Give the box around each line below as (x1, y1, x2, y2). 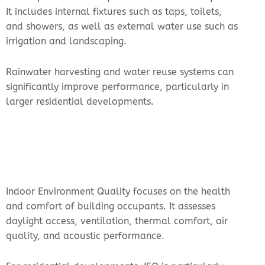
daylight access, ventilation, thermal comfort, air (6, 215, 228, 227)
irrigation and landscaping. (6, 35, 127, 47)
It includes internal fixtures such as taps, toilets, (6, 6, 222, 18)
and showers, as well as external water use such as (6, 21, 238, 33)
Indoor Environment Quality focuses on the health (6, 186, 230, 198)
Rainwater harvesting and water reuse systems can (6, 66, 234, 78)
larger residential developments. (6, 96, 154, 108)
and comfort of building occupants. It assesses (6, 201, 215, 212)
